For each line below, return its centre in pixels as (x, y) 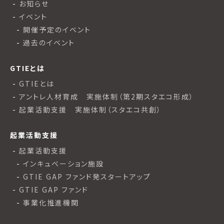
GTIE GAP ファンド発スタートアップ (87, 177)
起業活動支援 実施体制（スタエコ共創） (90, 110)
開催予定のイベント (57, 30)
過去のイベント (49, 43)
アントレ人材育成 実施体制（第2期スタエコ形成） (106, 97)
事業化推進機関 (51, 203)
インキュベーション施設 (63, 164)
